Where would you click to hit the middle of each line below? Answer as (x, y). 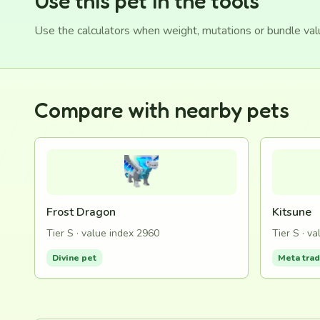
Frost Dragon (81, 212)
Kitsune (292, 212)
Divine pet (74, 258)
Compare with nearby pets (162, 110)
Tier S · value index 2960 (103, 233)
